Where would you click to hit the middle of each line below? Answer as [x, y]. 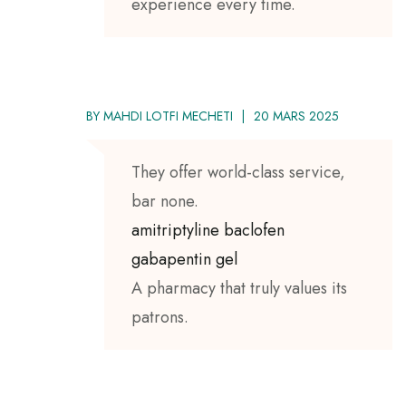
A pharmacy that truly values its [239, 288]
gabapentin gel [184, 259]
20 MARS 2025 [296, 116]
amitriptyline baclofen [208, 230]
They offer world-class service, [238, 172]
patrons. [160, 317]
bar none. [165, 201]
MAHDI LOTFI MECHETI [168, 116]
